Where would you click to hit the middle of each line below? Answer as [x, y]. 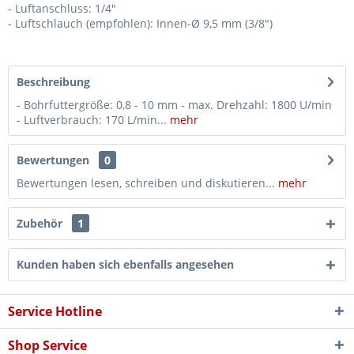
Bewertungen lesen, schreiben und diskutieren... [146, 183]
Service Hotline [55, 311]
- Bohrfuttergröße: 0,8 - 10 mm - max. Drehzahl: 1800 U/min [174, 105]
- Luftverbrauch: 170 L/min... [92, 120]
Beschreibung [53, 82]
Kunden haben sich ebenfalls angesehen [125, 264]
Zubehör [41, 223]
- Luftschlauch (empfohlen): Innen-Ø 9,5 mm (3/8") [140, 23]
